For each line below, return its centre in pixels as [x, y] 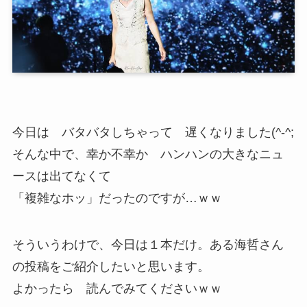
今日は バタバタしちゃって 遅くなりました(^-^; [153, 133]
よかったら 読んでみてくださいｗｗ [117, 289]
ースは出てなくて [67, 176]
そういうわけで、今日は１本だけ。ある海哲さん [148, 245]
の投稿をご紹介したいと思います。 [111, 267]
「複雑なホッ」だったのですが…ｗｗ [117, 198]
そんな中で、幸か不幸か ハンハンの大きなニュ [148, 155]
